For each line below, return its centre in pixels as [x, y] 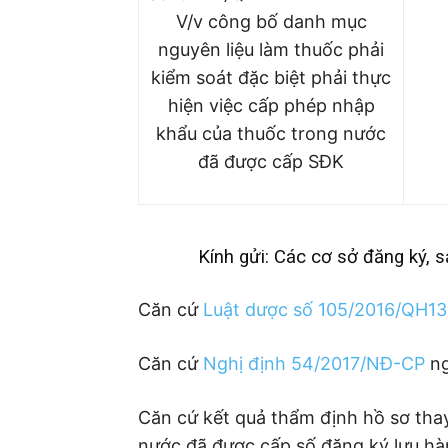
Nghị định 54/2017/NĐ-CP [314, 363]
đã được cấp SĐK [271, 161]
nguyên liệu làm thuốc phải [271, 49]
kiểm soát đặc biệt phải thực [271, 77]
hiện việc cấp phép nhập [271, 105]
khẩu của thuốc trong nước [271, 133]
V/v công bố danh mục [271, 21]
